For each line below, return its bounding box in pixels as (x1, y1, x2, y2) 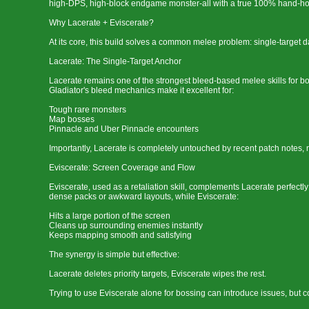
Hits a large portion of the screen (49, 211, 170, 221)
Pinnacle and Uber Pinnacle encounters (49, 124, 199, 134)
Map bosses (49, 114, 94, 124)
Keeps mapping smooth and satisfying (49, 230, 192, 240)
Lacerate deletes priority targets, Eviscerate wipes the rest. (49, 269, 266, 279)
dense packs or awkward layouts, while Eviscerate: (49, 192, 239, 201)
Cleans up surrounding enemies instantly (49, 221, 203, 230)
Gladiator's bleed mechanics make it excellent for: (49, 86, 234, 95)
